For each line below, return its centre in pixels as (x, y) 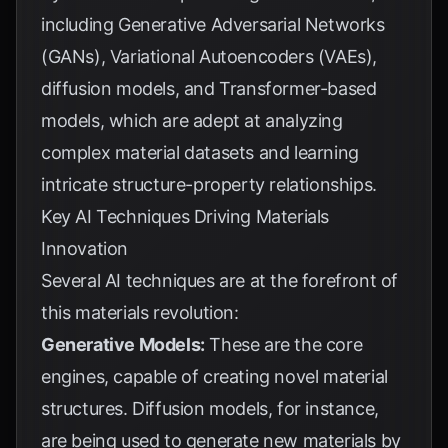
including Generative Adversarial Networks (213, 24)
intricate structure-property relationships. (209, 184)
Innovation (84, 248)
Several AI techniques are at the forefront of (220, 280)
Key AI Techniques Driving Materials (185, 216)
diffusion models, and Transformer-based (209, 88)
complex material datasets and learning (200, 152)
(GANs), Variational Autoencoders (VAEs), (209, 56)
